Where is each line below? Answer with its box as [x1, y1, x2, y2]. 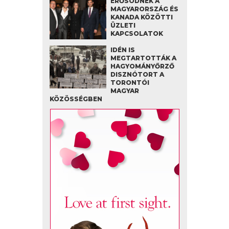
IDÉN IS [110, 46, 135, 54]
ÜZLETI [110, 21, 135, 30]
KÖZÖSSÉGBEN [49, 95, 102, 103]
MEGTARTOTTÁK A [110, 54, 176, 62]
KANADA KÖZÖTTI [110, 13, 173, 21]
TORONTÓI [110, 79, 149, 87]
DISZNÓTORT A [110, 71, 164, 79]
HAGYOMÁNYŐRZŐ [110, 62, 174, 71]
